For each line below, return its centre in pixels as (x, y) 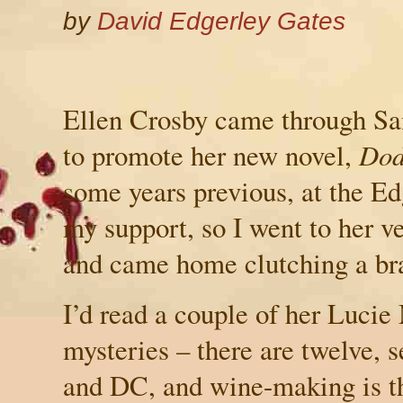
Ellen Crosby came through (218, 118)
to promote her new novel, (211, 154)
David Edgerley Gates (221, 20)
